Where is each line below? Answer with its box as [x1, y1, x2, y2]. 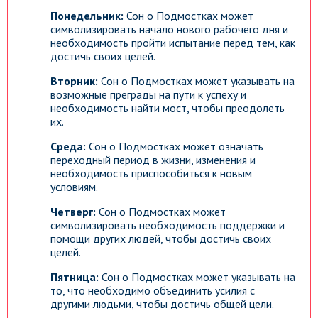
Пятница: [50, 270, 99, 284]
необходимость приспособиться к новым [50, 166, 252, 180]
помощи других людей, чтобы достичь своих [50, 231, 271, 246]
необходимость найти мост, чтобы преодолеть [50, 101, 285, 115]
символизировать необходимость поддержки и [50, 218, 285, 232]
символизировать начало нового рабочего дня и [50, 22, 288, 36]
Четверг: [50, 204, 96, 219]
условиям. [50, 180, 98, 194]
